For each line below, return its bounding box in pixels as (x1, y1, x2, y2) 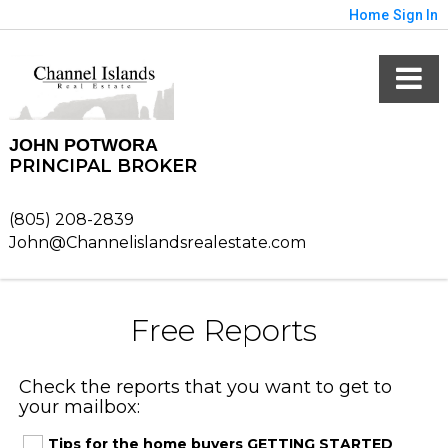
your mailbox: (18, 395, 140, 418)
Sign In (393, 7, 438, 23)
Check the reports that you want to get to (18, 375, 392, 398)
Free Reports (130, 311, 318, 349)
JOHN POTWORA (8, 134, 158, 155)
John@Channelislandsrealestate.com (8, 232, 306, 252)
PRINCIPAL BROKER (8, 154, 197, 177)
